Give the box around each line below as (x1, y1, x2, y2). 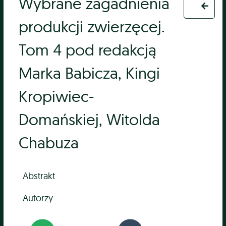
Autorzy (23, 192, 53, 204)
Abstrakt (23, 169, 55, 182)
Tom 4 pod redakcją (19, 40, 157, 60)
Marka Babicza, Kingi (19, 63, 160, 83)
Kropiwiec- (19, 86, 94, 106)
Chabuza (19, 133, 79, 153)
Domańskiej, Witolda (19, 109, 160, 130)
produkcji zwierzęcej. (19, 17, 165, 37)
